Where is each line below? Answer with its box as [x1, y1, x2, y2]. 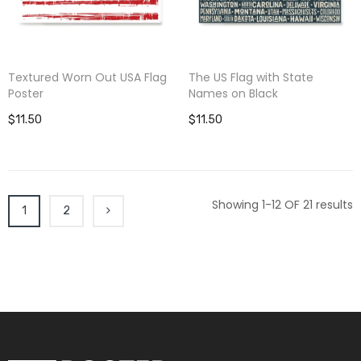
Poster [8, 85, 44, 102]
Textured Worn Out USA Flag [8, 68, 167, 85]
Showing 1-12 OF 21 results [212, 196, 353, 213]
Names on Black [189, 85, 278, 102]
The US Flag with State [189, 68, 313, 85]
